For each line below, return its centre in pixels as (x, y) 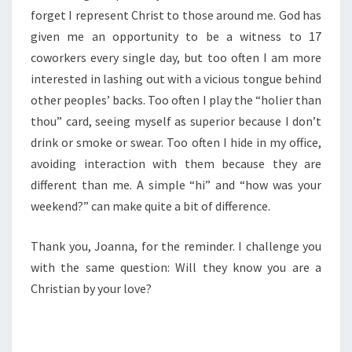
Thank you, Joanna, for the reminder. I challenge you (176, 246)
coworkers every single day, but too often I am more (176, 57)
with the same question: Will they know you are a (176, 267)
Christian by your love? (91, 288)
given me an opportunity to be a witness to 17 (176, 36)
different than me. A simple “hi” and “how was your (176, 185)
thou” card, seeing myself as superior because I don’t (176, 121)
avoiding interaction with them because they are (176, 163)
